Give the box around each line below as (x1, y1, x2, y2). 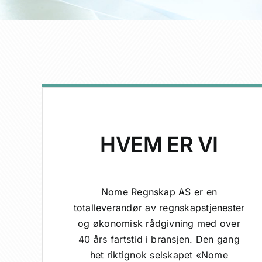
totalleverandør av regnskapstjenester (73, 201, 245, 213)
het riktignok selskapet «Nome (90, 249, 228, 261)
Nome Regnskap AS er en (101, 185, 218, 198)
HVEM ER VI (100, 131, 218, 157)
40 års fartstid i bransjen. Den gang (78, 233, 240, 245)
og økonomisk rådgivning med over (78, 217, 240, 229)
